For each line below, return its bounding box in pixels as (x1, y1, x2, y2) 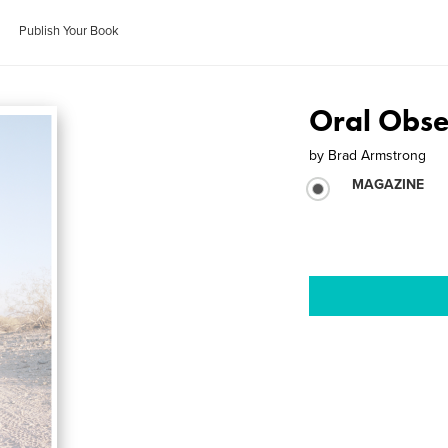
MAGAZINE (352, 176, 425, 193)
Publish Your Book (19, 23, 120, 39)
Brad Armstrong (328, 147, 427, 164)
